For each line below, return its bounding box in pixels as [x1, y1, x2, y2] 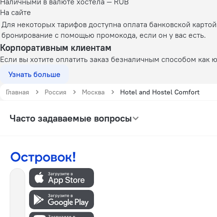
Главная [6, 87, 29, 96]
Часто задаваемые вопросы [10, 111, 132, 124]
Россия [45, 87, 66, 96]
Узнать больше [8, 69, 61, 79]
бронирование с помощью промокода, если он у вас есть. [1, 30, 206, 40]
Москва [82, 87, 105, 96]
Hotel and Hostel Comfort [120, 87, 200, 96]
